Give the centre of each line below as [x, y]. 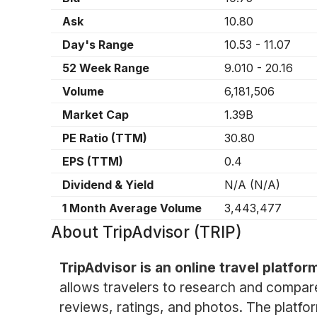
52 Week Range [106, 68]
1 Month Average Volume [132, 208]
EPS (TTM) [93, 162]
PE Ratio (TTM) [105, 138]
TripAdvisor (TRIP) [172, 232]
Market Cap [96, 115]
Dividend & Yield [108, 185]
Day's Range [98, 45]
